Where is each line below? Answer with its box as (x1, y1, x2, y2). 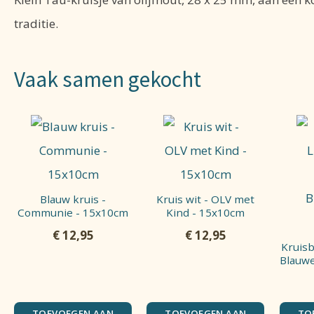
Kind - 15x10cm (166, 205, 245, 219)
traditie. (14, 15, 58, 32)
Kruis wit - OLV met (156, 191, 255, 206)
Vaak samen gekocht (14, 65, 201, 94)
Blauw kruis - (40, 191, 107, 206)
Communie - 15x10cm (18, 205, 129, 219)
